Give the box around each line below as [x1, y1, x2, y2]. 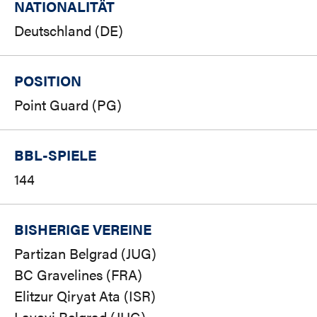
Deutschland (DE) [14, 20, 123, 41]
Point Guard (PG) [14, 94, 122, 115]
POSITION [14, 70, 81, 91]
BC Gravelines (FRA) [14, 264, 142, 285]
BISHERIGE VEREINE [14, 219, 151, 240]
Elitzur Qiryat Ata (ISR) [14, 285, 156, 306]
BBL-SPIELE [14, 144, 96, 166]
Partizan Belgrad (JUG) [14, 243, 156, 264]
